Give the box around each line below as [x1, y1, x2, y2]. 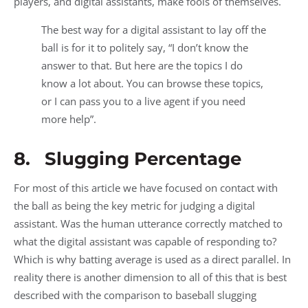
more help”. [41, 112, 99, 126]
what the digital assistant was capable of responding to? [14, 234, 276, 249]
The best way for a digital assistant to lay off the [41, 23, 266, 37]
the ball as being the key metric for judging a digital [14, 199, 255, 213]
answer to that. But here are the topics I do [41, 58, 243, 73]
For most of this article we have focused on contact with [14, 181, 278, 195]
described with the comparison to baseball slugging [14, 288, 256, 302]
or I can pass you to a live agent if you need [41, 94, 245, 109]
